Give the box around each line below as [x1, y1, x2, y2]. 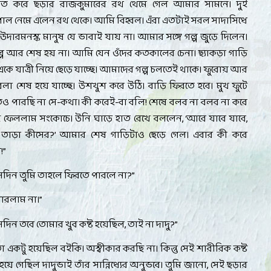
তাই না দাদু [128, 216, 171, 233]
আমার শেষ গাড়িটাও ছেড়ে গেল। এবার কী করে [60, 127, 247, 143]
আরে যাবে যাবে [187, 111, 246, 127]
